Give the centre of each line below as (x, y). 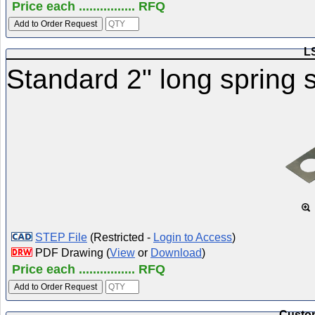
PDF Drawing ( (71, 253)
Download (176, 253)
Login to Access (193, 238)
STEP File (61, 238)
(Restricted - (120, 238)
